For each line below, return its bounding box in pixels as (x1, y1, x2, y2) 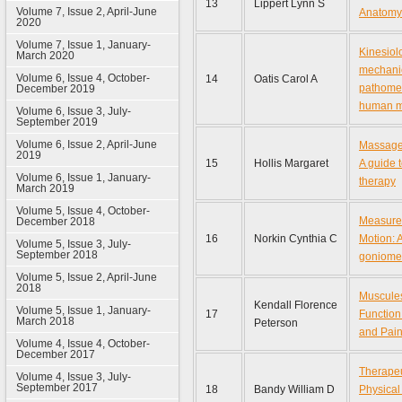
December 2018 (15, 215, 95, 228)
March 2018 (15, 315, 74, 328)
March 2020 (15, 49, 74, 62)
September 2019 (15, 116, 98, 128)
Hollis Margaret (254, 157, 331, 170)
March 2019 (15, 182, 74, 195)
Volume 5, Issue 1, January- (15, 304, 151, 317)
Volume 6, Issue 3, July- (15, 105, 131, 118)
